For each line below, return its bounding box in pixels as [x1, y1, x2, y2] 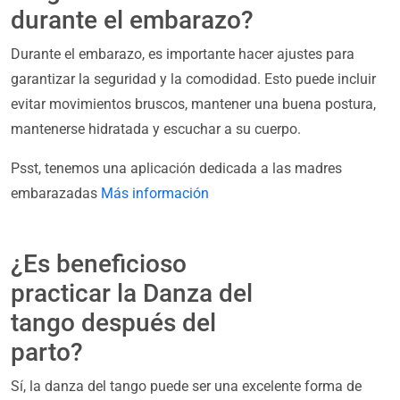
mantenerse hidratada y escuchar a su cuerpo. [11, 121, 301, 138]
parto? [11, 337, 83, 368]
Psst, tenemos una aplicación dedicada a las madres [11, 160, 342, 178]
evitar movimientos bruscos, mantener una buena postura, [11, 96, 376, 113]
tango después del [11, 308, 216, 338]
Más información [101, 185, 209, 203]
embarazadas [11, 185, 101, 203]
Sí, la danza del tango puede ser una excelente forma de [11, 378, 362, 396]
